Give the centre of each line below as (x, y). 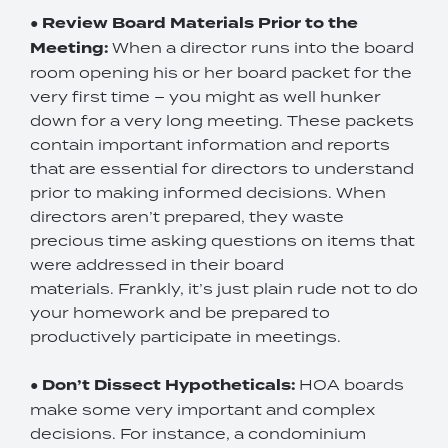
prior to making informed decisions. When (208, 192)
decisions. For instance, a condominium (198, 433)
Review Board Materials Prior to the (200, 23)
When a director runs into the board (263, 47)
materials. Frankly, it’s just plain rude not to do (224, 288)
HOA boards (351, 384)
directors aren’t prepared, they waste (187, 216)
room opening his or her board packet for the (221, 72)
